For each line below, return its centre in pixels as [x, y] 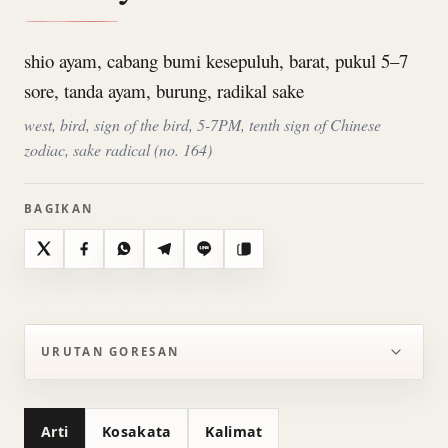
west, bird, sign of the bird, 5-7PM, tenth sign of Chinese [202, 124]
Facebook [113, 259]
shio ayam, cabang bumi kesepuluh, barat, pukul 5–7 [216, 61]
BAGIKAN [59, 209]
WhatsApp [156, 259]
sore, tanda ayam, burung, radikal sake [164, 91]
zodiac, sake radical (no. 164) [118, 149]
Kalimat [234, 431]
